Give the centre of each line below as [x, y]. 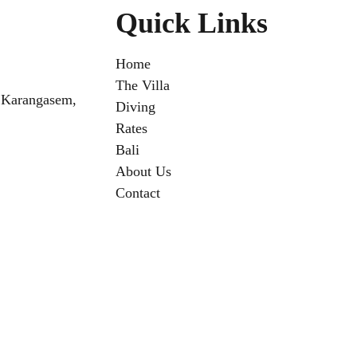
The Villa [143, 86]
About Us [143, 172]
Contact [138, 193]
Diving [135, 107]
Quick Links [192, 24]
